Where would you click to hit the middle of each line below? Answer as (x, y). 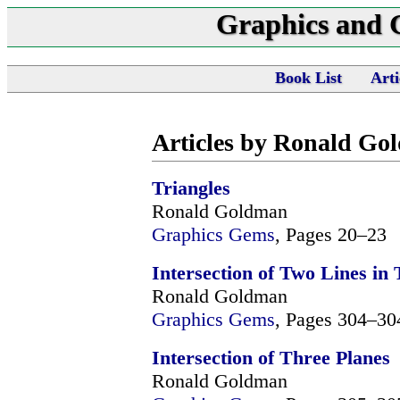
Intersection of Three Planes (271, 357)
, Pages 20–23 (331, 234)
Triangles (191, 187)
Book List (308, 78)
